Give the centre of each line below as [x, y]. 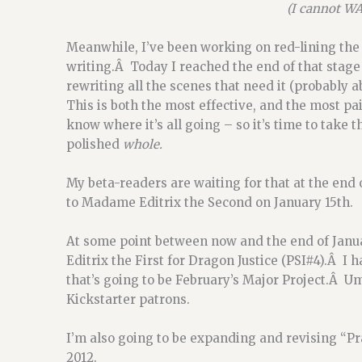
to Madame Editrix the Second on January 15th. [210, 202]
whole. [143, 144]
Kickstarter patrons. [128, 299]
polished [95, 144]
